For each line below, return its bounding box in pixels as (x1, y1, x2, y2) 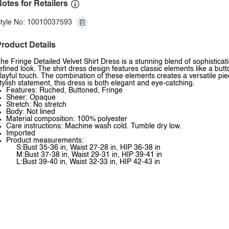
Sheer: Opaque (6, 94, 56, 101)
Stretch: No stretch (6, 101, 66, 108)
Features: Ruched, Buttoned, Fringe (6, 87, 123, 94)
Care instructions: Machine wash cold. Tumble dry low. (6, 123, 181, 130)
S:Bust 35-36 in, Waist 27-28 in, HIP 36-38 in (16, 144, 161, 151)
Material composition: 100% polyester (6, 116, 127, 123)
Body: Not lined (6, 108, 55, 116)
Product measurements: (6, 137, 84, 144)
